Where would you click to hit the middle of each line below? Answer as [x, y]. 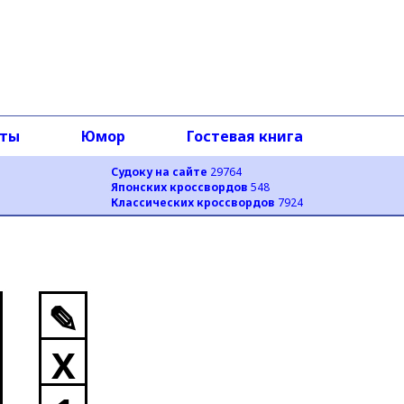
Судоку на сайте [159, 172]
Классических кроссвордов [193, 202]
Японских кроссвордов [179, 187]
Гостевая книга [244, 136]
